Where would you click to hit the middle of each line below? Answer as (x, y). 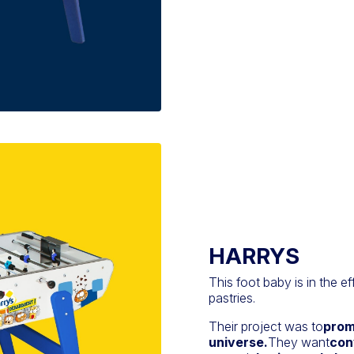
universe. (238, 342)
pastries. (232, 298)
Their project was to (266, 326)
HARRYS (254, 256)
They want (299, 342)
